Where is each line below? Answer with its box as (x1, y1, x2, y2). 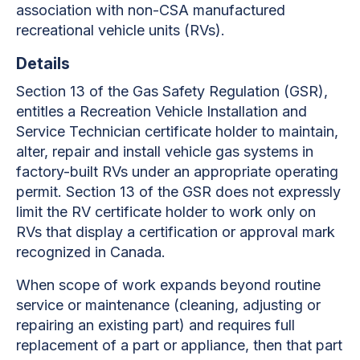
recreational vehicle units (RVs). (16, 21, 225, 39)
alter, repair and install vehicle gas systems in (16, 142, 313, 160)
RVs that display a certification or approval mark (16, 223, 335, 240)
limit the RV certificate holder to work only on (16, 202, 316, 220)
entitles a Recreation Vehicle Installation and (16, 102, 307, 120)
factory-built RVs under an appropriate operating (16, 162, 338, 180)
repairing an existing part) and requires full (16, 316, 295, 333)
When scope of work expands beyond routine (16, 276, 321, 293)
